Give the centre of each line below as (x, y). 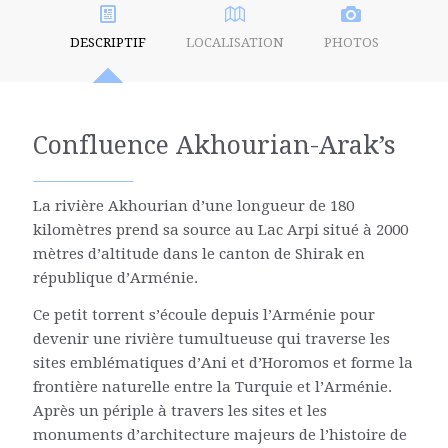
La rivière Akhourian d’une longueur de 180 (193, 206)
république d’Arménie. (115, 278)
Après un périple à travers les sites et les (179, 410)
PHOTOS (351, 42)
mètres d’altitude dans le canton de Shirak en (198, 254)
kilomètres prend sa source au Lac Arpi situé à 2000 (220, 230)
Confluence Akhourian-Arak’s (214, 145)
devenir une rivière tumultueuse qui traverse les (211, 338)
